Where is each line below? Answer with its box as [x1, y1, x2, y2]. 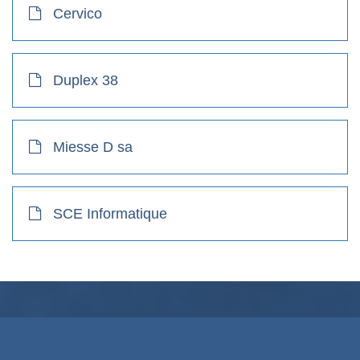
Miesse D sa [53, 138, 133, 155]
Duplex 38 [53, 72, 118, 88]
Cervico [53, 5, 102, 22]
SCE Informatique [53, 205, 167, 222]
